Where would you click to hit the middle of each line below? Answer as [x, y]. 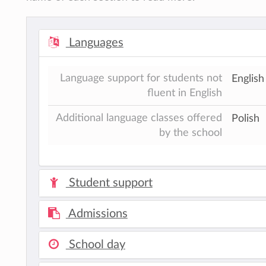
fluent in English [185, 93]
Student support [109, 183]
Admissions [96, 213]
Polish [246, 118]
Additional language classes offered [139, 118]
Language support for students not [141, 78]
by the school [191, 132]
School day [95, 244]
